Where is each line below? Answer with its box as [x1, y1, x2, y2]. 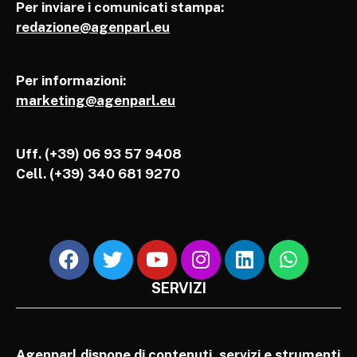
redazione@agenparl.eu [16, 18, 170, 35]
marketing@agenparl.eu [16, 92, 175, 108]
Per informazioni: [16, 72, 126, 88]
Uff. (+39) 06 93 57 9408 [16, 145, 182, 162]
